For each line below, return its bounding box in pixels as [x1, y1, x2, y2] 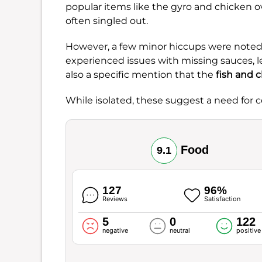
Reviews [102, 194, 128, 203]
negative [102, 226, 129, 235]
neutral [169, 226, 190, 235]
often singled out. [65, 15, 148, 26]
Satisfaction [204, 194, 240, 203]
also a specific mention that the [65, 68, 216, 80]
